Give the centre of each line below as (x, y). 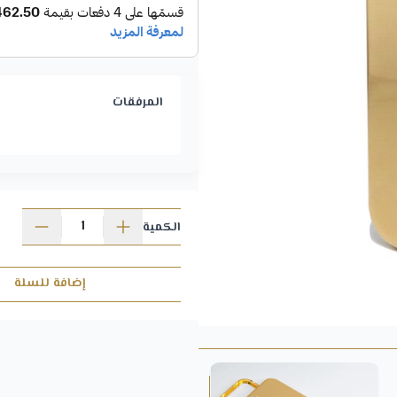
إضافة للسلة (50, 284)
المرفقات (138, 103)
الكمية (162, 227)
